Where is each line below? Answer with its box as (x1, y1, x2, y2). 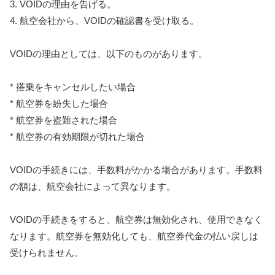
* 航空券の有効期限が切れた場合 (10, 131, 145, 142)
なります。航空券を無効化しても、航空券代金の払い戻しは (10, 231, 258, 242)
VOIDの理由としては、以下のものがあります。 (10, 48, 207, 60)
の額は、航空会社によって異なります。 (10, 181, 176, 192)
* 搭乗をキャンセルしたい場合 (10, 82, 136, 93)
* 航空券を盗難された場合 (10, 115, 117, 126)
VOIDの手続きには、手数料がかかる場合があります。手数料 (10, 165, 263, 176)
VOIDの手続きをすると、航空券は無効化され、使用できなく (10, 214, 263, 225)
